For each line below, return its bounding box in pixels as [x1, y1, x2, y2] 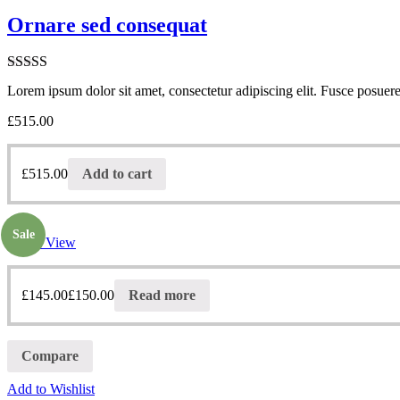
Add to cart [82, 166, 152, 182]
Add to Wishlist [7, 380, 95, 396]
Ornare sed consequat [7, 12, 207, 37]
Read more [129, 287, 196, 304]
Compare [21, 347, 79, 363]
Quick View [7, 235, 76, 251]
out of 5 [7, 89, 51, 105]
